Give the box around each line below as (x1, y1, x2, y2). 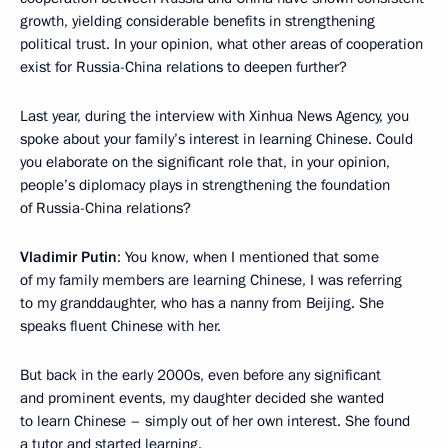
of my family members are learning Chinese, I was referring (20, 270, 402, 291)
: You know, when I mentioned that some (117, 247, 379, 268)
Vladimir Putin (20, 247, 117, 268)
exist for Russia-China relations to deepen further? (20, 57, 347, 78)
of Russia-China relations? (20, 198, 191, 219)
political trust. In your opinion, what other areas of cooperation (20, 34, 423, 55)
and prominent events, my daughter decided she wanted (20, 388, 384, 409)
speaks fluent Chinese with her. (20, 316, 221, 337)
